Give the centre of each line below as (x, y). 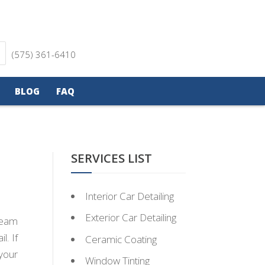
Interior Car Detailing (130, 196)
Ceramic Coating (121, 239)
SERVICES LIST (112, 158)
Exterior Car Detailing (131, 218)
